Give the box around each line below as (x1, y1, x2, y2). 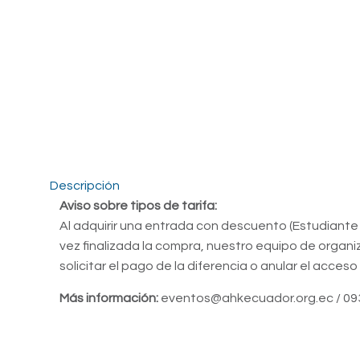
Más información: (59, 292, 159, 305)
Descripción (50, 179, 120, 192)
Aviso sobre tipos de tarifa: (59, 199, 218, 212)
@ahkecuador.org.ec (211, 292, 334, 305)
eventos (158, 292, 211, 305)
